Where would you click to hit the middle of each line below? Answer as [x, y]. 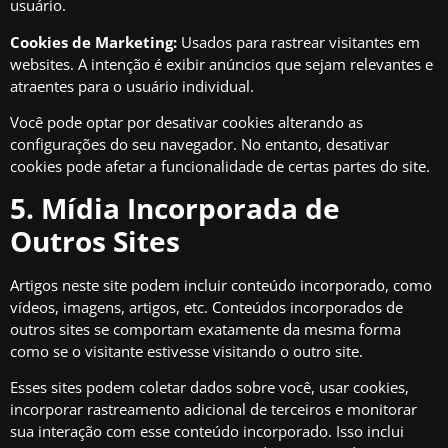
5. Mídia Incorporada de [175, 207]
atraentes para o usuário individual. [132, 85]
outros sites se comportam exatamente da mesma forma [205, 328]
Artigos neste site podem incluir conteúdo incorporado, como [221, 284]
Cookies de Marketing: [95, 41]
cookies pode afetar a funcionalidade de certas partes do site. [220, 166]
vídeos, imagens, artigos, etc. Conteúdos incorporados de [206, 306]
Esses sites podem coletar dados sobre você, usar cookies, [209, 387]
